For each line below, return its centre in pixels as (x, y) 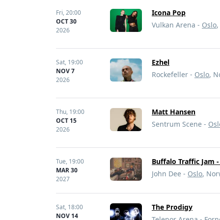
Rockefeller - (173, 74)
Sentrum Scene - (180, 124)
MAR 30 (67, 170)
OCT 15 (66, 121)
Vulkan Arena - (177, 25)
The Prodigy (172, 207)
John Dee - (170, 174)
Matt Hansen (174, 112)
